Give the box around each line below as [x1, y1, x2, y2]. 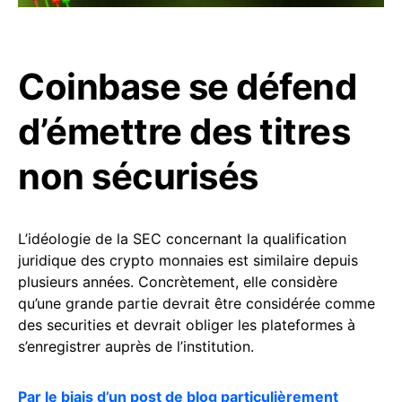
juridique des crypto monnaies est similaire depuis [18, 251, 358, 270]
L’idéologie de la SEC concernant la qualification [18, 230, 346, 249]
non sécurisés [18, 154, 258, 199]
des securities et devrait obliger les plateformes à [18, 316, 355, 335]
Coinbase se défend [18, 65, 356, 109]
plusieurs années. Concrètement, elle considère [18, 273, 337, 292]
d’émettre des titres [18, 109, 350, 154]
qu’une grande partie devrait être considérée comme [18, 294, 375, 313]
